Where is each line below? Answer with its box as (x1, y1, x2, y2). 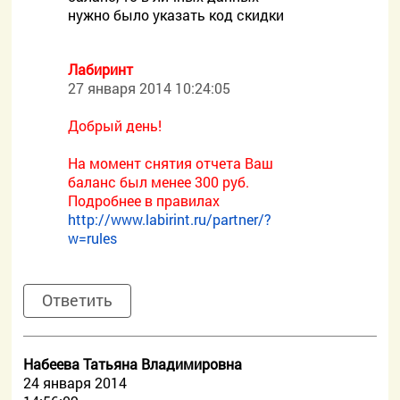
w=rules (68, 229, 118, 247)
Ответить (42, 289, 113, 311)
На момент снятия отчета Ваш (68, 154, 274, 172)
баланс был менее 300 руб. (68, 172, 250, 191)
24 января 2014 (23, 373, 128, 392)
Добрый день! (68, 116, 162, 135)
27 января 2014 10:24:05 (68, 79, 231, 97)
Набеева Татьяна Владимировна (23, 354, 243, 373)
